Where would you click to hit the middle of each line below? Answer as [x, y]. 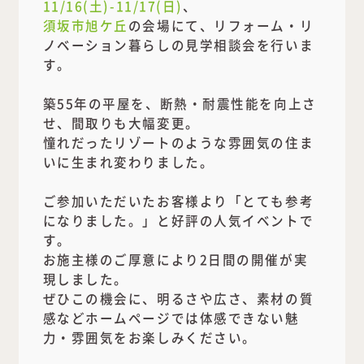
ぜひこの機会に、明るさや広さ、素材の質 [178, 299]
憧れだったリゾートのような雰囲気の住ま [178, 143]
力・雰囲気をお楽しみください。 [149, 338]
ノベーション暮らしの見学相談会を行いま [178, 45]
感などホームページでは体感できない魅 [171, 318]
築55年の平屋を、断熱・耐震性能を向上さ [180, 104]
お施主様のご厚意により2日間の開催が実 [175, 260]
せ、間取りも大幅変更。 [121, 123]
